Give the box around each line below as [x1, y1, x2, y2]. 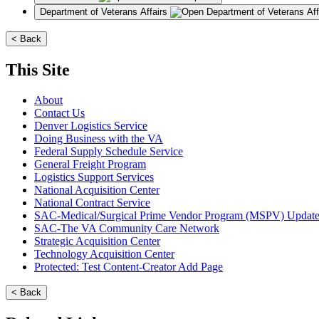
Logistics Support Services [34, 170, 154, 183]
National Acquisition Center [34, 183, 159, 196]
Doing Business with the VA [34, 132, 163, 145]
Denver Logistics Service [34, 119, 147, 132]
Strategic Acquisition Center [34, 234, 160, 247]
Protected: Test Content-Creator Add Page [34, 260, 223, 273]
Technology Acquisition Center [34, 247, 174, 260]
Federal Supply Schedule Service [34, 145, 183, 157]
